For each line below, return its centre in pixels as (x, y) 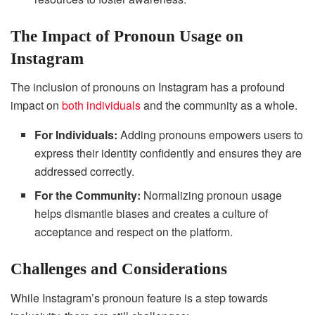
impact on (36, 105)
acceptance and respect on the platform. (134, 232)
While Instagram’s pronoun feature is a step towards (139, 297)
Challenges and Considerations (119, 269)
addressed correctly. (85, 172)
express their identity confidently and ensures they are (168, 153)
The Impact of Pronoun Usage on (127, 36)
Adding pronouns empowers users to (211, 135)
